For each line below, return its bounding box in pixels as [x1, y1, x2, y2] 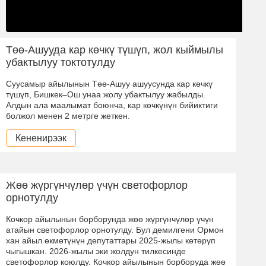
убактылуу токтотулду [6, 56, 115, 68]
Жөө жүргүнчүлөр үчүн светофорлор [6, 179, 188, 191]
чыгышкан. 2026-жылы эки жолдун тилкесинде [6, 246, 188, 256]
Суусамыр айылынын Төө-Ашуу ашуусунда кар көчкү [6, 78, 213, 88]
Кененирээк [15, 132, 66, 143]
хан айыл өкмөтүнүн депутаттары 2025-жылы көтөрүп [6, 235, 216, 245]
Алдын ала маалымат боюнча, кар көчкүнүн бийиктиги [6, 100, 218, 110]
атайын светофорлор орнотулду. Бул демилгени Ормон [6, 224, 224, 235]
